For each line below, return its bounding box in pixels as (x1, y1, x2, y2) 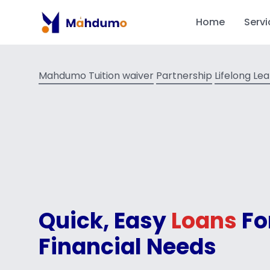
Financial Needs (39, 231, 216, 262)
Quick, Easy (39, 206, 171, 236)
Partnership (156, 69, 212, 83)
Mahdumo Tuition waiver (39, 69, 154, 83)
